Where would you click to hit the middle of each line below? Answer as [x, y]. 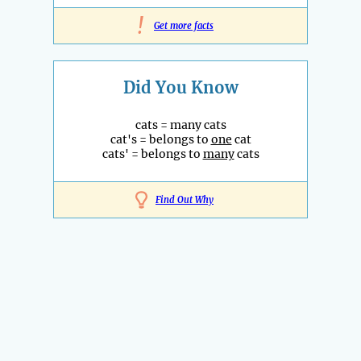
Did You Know [180, 88]
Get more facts [184, 26]
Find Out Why [185, 200]
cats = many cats [180, 125]
